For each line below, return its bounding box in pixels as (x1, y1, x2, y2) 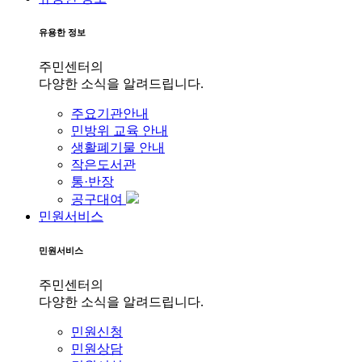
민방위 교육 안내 (71, 123, 168, 137)
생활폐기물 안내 (71, 140, 165, 154)
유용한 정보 (39, 27, 86, 37)
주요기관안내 (71, 106, 149, 120)
